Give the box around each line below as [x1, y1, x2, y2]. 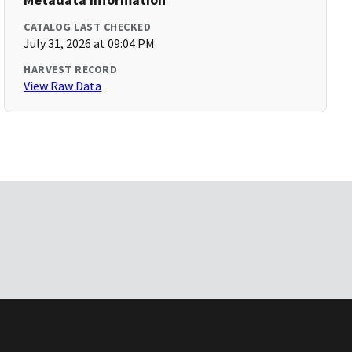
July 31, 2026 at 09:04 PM [24, 35, 156, 51]
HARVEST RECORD [24, 62, 118, 76]
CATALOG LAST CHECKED [24, 20, 152, 34]
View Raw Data [24, 78, 102, 93]
